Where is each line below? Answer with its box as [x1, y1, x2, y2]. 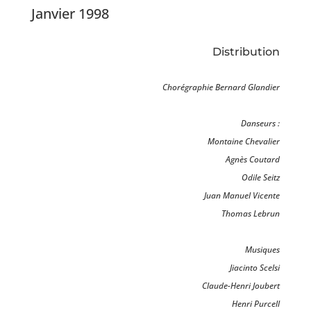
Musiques [245, 244, 280, 256]
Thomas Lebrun [221, 208, 280, 220]
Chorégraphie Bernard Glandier [162, 81, 280, 94]
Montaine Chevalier [208, 135, 280, 148]
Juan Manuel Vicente [204, 190, 280, 202]
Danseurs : [241, 117, 280, 130]
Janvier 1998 [31, 4, 109, 24]
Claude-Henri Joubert [202, 280, 280, 292]
